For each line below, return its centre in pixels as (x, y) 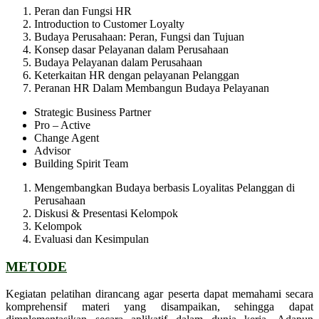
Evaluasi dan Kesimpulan (91, 239)
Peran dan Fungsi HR (83, 11)
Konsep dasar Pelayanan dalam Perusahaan (131, 49)
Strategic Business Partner (93, 112)
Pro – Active (62, 125)
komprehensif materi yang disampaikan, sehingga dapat (159, 307)
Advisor (52, 150)
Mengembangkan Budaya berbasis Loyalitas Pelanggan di (164, 187)
